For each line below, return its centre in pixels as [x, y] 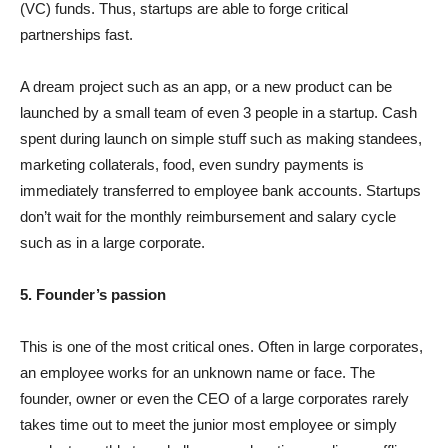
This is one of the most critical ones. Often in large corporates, [221, 347]
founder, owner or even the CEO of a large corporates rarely [214, 399]
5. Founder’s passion [95, 295]
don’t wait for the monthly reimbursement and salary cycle [208, 217]
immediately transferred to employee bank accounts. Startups [220, 191]
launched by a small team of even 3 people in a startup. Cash [218, 113]
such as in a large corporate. [112, 243]
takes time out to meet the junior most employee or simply [208, 425]
